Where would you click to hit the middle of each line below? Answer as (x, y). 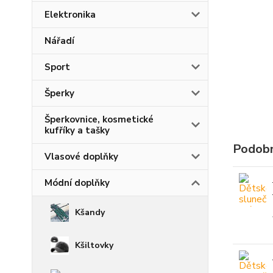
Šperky (59, 93)
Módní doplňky (77, 183)
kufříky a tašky (77, 130)
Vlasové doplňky (81, 157)
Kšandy (90, 212)
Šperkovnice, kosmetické (99, 119)
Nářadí (59, 41)
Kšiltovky (94, 245)
